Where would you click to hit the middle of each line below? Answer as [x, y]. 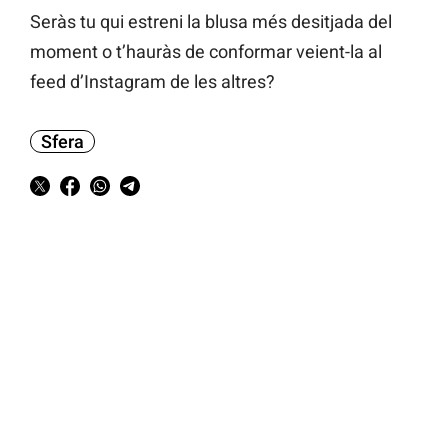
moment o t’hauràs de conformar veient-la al [206, 52]
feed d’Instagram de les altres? [152, 82]
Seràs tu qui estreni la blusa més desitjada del [211, 22]
